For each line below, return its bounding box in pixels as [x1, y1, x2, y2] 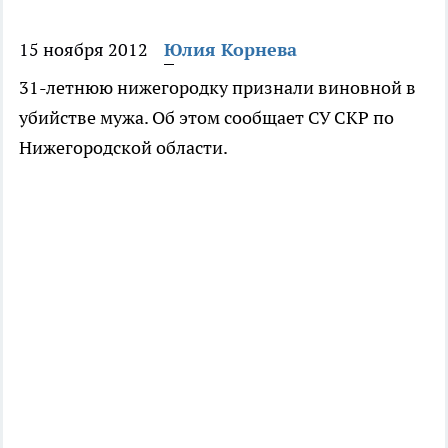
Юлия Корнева [164, 38, 297, 62]
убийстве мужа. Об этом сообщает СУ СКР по [19, 106, 394, 130]
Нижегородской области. [19, 136, 228, 160]
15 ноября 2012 [19, 38, 148, 62]
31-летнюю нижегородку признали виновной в [19, 76, 416, 100]
